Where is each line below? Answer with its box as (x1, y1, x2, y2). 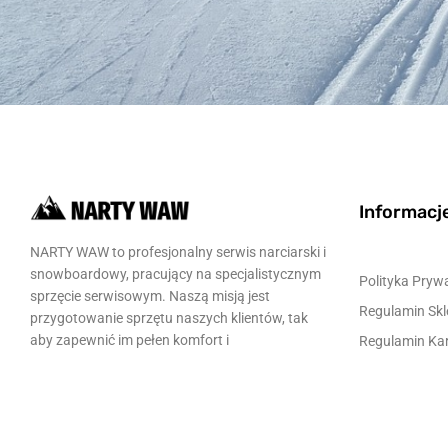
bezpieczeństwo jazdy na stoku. (30, 353, 227, 370)
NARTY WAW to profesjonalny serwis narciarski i (30, 243, 326, 260)
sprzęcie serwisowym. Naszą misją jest (30, 287, 270, 304)
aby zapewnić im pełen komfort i (30, 331, 229, 348)
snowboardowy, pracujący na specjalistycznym (30, 265, 321, 282)
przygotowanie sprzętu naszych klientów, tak (30, 309, 308, 326)
